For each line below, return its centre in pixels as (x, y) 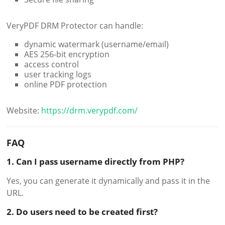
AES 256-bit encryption (67, 54)
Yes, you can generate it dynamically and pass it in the (108, 181)
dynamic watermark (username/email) (97, 44)
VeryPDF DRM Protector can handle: (75, 25)
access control (52, 64)
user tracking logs (58, 74)
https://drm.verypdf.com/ (90, 110)
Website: (24, 110)
